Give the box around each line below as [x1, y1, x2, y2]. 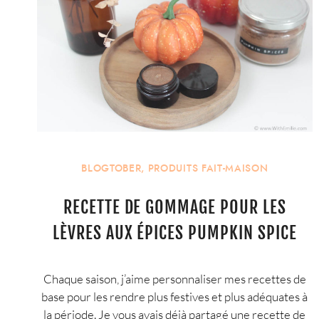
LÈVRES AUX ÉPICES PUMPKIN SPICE [52, 222, 297, 244]
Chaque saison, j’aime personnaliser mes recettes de [43, 271, 306, 286]
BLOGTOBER [81, 161, 142, 175]
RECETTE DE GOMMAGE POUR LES [63, 197, 286, 219]
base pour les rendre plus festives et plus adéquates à [41, 288, 308, 304]
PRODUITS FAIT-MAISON [147, 161, 268, 175]
